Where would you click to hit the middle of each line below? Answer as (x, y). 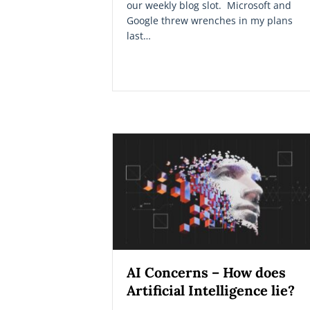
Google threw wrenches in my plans (210, 20)
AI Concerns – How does (206, 272)
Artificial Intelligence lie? (211, 290)
